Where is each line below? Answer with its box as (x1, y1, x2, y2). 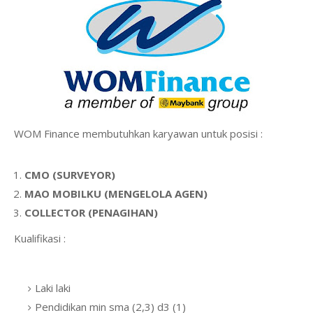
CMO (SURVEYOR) (24, 168, 118, 182)
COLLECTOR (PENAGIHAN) (24, 205, 161, 219)
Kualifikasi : (14, 231, 66, 245)
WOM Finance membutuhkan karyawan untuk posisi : (14, 126, 263, 140)
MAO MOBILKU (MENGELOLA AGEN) (24, 187, 210, 201)
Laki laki (35, 281, 73, 295)
